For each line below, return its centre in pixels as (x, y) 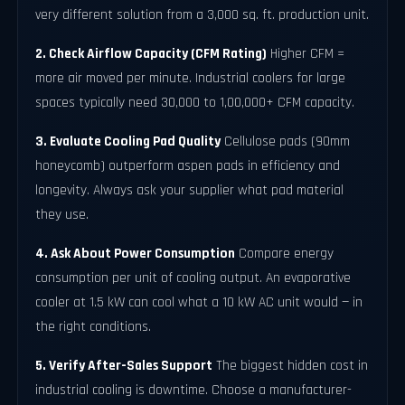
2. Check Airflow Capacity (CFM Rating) (151, 53)
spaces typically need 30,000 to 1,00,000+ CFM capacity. (195, 102)
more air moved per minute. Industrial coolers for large (191, 78)
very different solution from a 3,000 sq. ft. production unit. (202, 14)
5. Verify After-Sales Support (124, 365)
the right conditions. (94, 326)
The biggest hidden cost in (291, 365)
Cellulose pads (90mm (286, 141)
